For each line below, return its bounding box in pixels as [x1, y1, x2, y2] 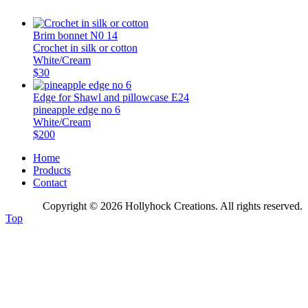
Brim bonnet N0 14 [33, 30, 118, 42]
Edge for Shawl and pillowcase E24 [33, 91, 189, 104]
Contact [33, 177, 67, 189]
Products [33, 164, 71, 177]
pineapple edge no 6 [33, 104, 120, 116]
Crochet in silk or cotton [33, 42, 137, 54]
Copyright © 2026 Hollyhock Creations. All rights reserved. [43, 200, 302, 212]
